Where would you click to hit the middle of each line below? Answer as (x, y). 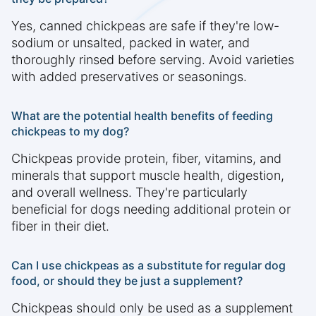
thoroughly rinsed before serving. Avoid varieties (153, 60)
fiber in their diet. (60, 226)
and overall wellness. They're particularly (129, 193)
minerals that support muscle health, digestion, (148, 176)
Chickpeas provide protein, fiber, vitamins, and (146, 159)
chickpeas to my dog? (70, 132)
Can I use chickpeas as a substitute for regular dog (148, 266)
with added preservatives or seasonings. (129, 77)
